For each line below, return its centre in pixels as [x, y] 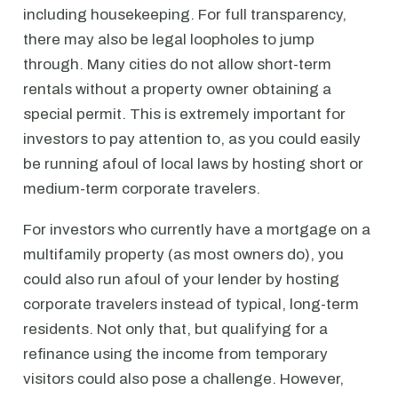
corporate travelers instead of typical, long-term [191, 304]
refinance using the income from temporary [175, 354]
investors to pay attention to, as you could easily [192, 139]
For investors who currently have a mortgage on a [197, 230]
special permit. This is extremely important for [184, 114]
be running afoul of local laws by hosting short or [193, 164]
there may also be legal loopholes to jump [169, 40]
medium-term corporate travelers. [142, 189]
